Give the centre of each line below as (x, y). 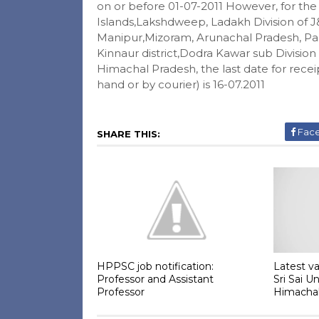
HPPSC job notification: (155, 266)
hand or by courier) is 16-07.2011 (181, 84)
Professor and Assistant (155, 279)
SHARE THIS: (128, 134)
